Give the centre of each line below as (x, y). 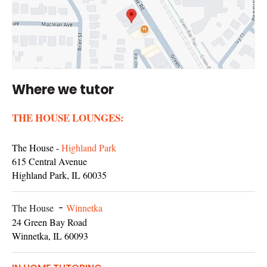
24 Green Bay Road (49, 222)
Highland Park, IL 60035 (59, 175)
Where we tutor (63, 90)
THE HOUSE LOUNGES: (68, 118)
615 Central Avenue (49, 162)
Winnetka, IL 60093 (50, 236)
